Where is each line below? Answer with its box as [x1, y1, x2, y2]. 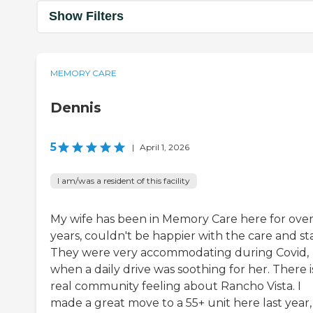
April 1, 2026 [140, 141, 189, 152]
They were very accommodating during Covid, [50, 245, 309, 259]
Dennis [50, 99, 101, 116]
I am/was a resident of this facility [57, 175, 190, 186]
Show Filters [49, 9, 124, 24]
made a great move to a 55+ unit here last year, [50, 296, 312, 310]
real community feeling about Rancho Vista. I [50, 279, 301, 293]
